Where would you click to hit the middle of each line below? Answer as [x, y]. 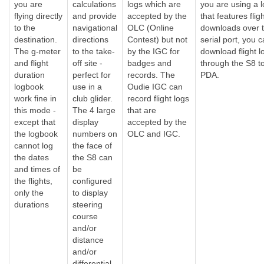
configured [92, 181]
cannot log [34, 146]
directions [90, 39]
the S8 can [93, 157]
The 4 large [94, 110]
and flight [31, 63]
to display [90, 193]
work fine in [35, 98]
